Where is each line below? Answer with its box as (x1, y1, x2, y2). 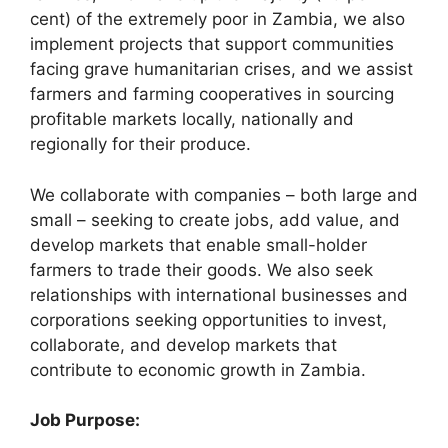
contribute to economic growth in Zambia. (30, 359, 366, 380)
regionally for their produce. (30, 134, 251, 154)
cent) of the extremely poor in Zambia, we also (30, 9, 405, 29)
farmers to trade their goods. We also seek (30, 259, 373, 280)
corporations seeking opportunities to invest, (30, 309, 387, 330)
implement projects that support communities (30, 34, 394, 54)
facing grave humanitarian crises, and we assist (30, 59, 413, 79)
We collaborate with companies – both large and (30, 184, 418, 205)
